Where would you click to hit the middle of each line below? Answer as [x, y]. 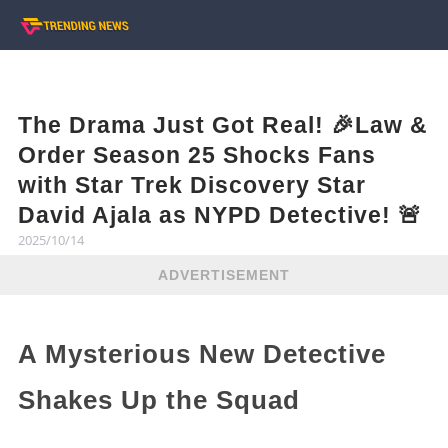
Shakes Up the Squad [158, 399]
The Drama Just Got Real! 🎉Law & [222, 125]
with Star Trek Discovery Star [191, 185]
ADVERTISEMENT [224, 274]
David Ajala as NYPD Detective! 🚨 [219, 215]
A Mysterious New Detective [201, 353]
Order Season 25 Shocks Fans [196, 155]
